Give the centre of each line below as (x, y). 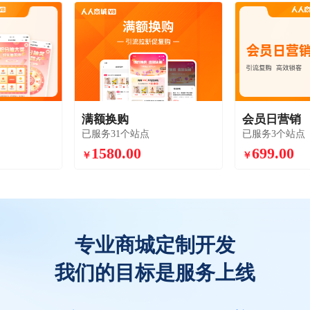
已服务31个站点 (115, 133)
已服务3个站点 (273, 133)
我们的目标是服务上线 (155, 273)
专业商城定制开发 (155, 245)
